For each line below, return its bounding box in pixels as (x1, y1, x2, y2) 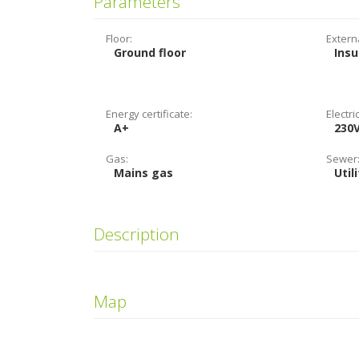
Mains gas (114, 165, 173, 180)
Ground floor (114, 45, 186, 60)
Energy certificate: (106, 107, 192, 121)
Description (94, 223, 179, 245)
